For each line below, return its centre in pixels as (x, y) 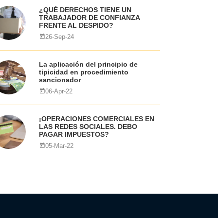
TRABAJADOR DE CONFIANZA (89, 18)
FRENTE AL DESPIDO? (76, 25)
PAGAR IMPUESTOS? (74, 134)
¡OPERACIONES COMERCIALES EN (96, 119)
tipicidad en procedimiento (83, 72)
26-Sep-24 (59, 37)
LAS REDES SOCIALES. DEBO (88, 127)
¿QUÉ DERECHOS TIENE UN (85, 10)
